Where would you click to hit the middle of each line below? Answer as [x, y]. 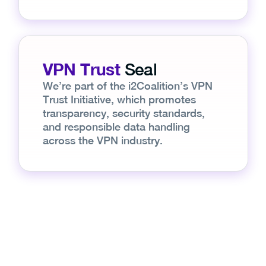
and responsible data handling [116, 126]
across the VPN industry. [102, 140]
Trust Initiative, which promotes [119, 99]
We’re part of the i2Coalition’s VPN [127, 85]
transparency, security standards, [123, 113]
